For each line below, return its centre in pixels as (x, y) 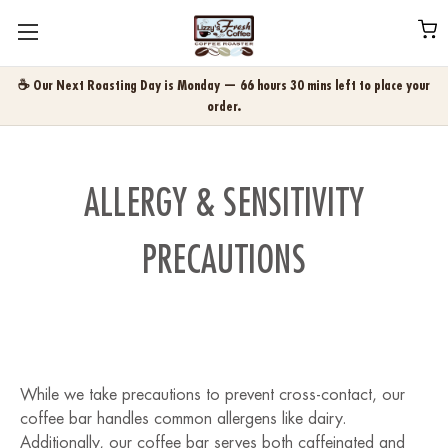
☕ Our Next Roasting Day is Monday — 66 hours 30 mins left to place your (224, 85)
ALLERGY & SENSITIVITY (224, 204)
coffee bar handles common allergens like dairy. (183, 419)
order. (224, 106)
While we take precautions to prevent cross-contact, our (212, 395)
